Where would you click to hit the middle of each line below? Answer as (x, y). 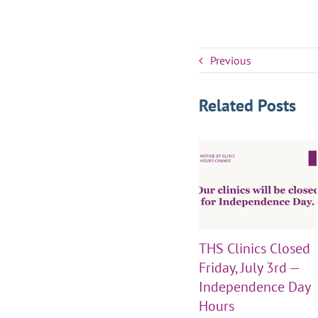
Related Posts (247, 105)
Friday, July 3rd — (248, 267)
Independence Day (254, 286)
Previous (230, 60)
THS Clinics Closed (254, 248)
